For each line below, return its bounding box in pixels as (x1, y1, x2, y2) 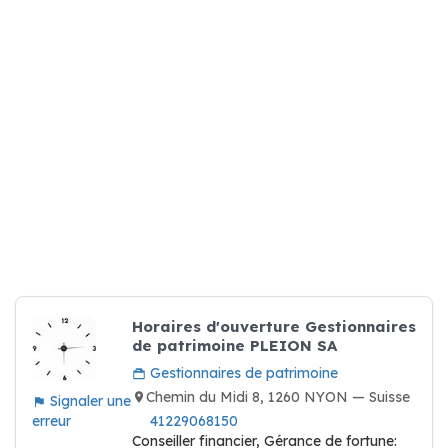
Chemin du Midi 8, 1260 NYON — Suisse (146, 388, 410, 406)
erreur (32, 412, 71, 430)
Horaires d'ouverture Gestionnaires (132, 317, 416, 336)
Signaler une (46, 392, 131, 410)
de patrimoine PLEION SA (132, 336, 337, 355)
